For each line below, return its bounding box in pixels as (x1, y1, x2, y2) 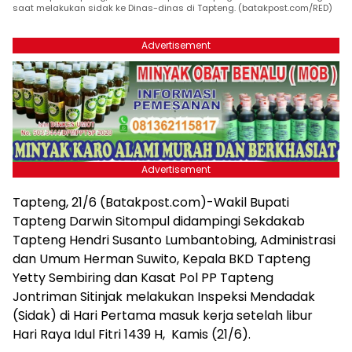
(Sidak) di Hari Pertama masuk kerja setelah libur (13, 306, 313, 324)
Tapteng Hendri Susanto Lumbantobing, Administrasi (13, 230, 335, 249)
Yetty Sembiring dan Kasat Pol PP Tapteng (13, 268, 273, 287)
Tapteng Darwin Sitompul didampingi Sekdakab (13, 211, 305, 230)
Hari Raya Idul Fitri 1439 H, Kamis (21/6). (13, 324, 251, 343)
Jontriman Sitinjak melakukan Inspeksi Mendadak (13, 287, 315, 306)
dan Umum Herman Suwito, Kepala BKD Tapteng (13, 249, 310, 268)
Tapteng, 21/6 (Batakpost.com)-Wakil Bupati (13, 192, 289, 211)
